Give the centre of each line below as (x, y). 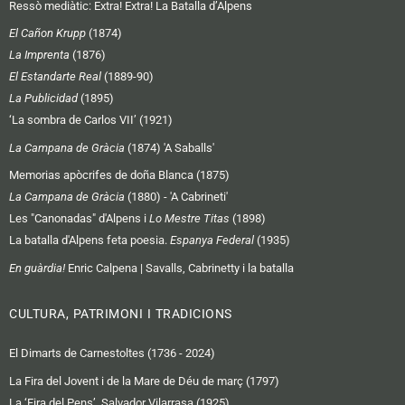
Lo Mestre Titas (189, 219)
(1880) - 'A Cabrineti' (176, 197)
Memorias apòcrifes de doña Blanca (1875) (119, 175)
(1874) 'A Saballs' (170, 147)
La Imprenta (39, 55)
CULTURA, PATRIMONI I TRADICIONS (121, 314)
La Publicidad (43, 99)
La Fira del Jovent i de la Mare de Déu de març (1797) (144, 381)
